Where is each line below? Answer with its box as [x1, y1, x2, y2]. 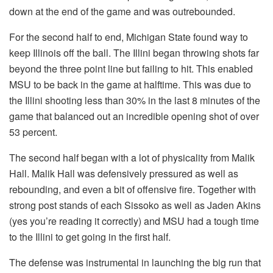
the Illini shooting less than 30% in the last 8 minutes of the [9, 93, 260, 107]
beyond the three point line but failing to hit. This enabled [9, 61, 253, 76]
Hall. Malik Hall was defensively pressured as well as [9, 166, 238, 180]
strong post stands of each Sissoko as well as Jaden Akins [9, 197, 261, 212]
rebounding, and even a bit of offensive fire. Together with [9, 182, 256, 196]
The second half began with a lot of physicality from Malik [9, 150, 255, 165]
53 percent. [9, 124, 57, 139]
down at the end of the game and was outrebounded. [9, 4, 235, 18]
